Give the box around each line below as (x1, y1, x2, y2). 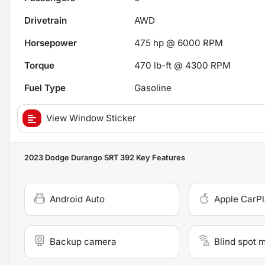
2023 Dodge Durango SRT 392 (24, 153, 134, 163)
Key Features (134, 153, 185, 163)
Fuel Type (24, 82, 66, 94)
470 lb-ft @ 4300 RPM (134, 60, 231, 72)
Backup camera (50, 236, 117, 248)
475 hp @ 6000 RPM (134, 37, 224, 49)
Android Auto (50, 193, 105, 205)
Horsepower (24, 37, 77, 49)
